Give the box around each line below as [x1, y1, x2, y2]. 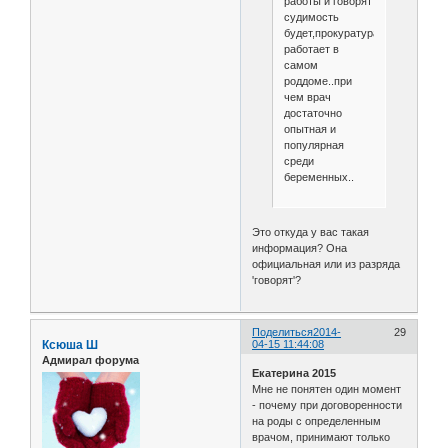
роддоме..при [283, 75, 352, 88]
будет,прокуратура [283, 27, 379, 40]
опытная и [283, 123, 336, 136]
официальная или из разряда [252, 257, 401, 270]
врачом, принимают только [252, 431, 391, 444]
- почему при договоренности [252, 399, 403, 412]
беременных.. [283, 171, 354, 184]
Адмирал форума [42, 353, 139, 366]
